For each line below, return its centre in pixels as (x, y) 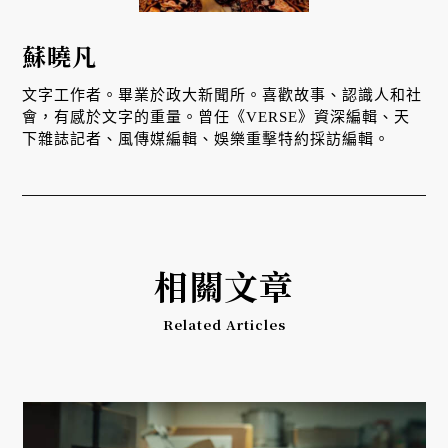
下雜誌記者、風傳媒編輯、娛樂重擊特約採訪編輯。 (206, 138)
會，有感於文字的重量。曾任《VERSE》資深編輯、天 (216, 116)
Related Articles (224, 324)
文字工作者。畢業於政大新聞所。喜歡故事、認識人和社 (222, 94)
